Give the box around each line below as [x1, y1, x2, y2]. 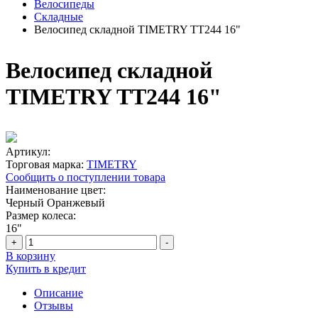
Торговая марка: [6, 158, 84, 170]
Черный [6, 197, 44, 209]
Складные [34, 11, 83, 23]
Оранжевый [47, 197, 105, 209]
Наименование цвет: [6, 184, 106, 196]
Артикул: [6, 146, 50, 158]
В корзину [6, 250, 55, 262]
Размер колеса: [6, 209, 76, 221]
